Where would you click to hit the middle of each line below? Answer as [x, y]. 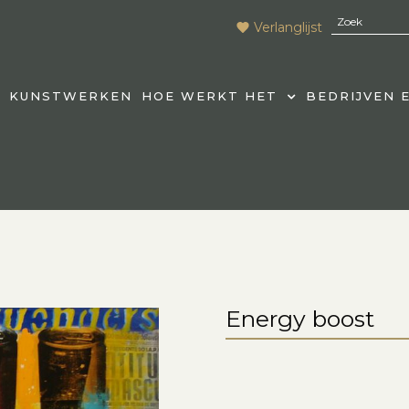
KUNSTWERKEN [70, 96]
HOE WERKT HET [209, 96]
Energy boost [300, 319]
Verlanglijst [288, 27]
